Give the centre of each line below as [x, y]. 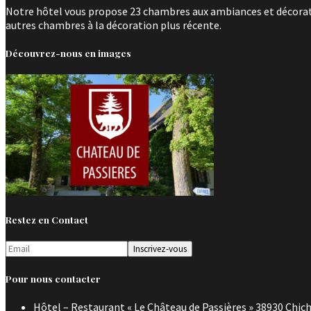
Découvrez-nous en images [68, 53]
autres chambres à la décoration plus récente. [114, 25]
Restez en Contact [47, 220]
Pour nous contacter [53, 278]
